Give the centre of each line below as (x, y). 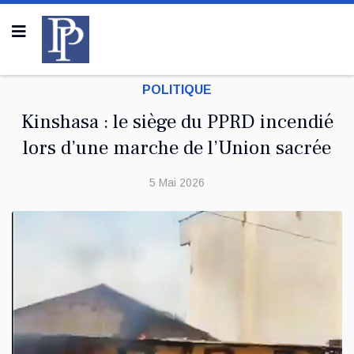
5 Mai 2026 (177, 183)
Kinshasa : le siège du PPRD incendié (177, 122)
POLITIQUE (177, 90)
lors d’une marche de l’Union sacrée (177, 148)
